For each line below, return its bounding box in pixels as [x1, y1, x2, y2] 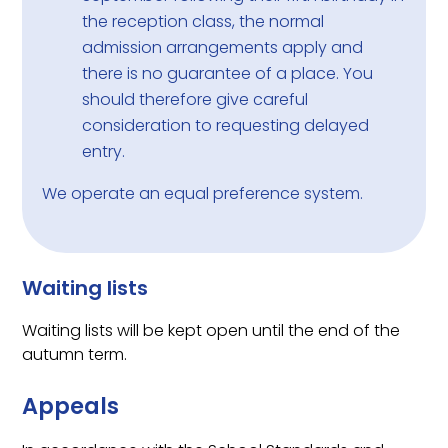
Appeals [22, 389, 120, 422]
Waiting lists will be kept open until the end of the [22, 319, 401, 343]
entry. [82, 140, 126, 164]
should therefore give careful [82, 88, 309, 112]
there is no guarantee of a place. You [82, 62, 374, 86]
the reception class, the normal [82, 10, 325, 34]
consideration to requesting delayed [82, 114, 370, 138]
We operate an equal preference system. [42, 182, 364, 206]
